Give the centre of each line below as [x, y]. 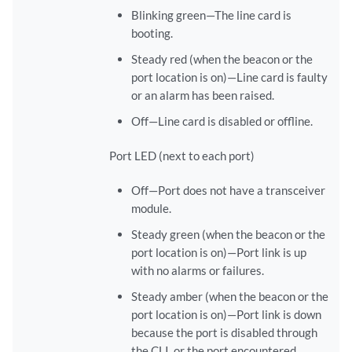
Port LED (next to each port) [182, 156]
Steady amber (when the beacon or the [229, 297]
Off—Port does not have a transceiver [228, 191]
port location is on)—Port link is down [226, 315]
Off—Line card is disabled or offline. [222, 121]
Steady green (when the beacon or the [228, 235]
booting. [152, 33]
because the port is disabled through [224, 333]
